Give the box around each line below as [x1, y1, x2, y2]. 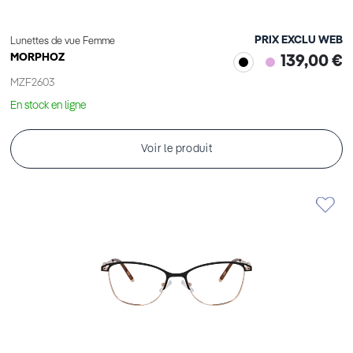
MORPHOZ [10, 52, 65, 64]
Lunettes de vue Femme [10, 36, 115, 47]
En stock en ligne [10, 100, 86, 112]
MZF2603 [10, 77, 54, 89]
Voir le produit [140, 143, 213, 155]
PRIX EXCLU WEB [255, 35, 343, 46]
